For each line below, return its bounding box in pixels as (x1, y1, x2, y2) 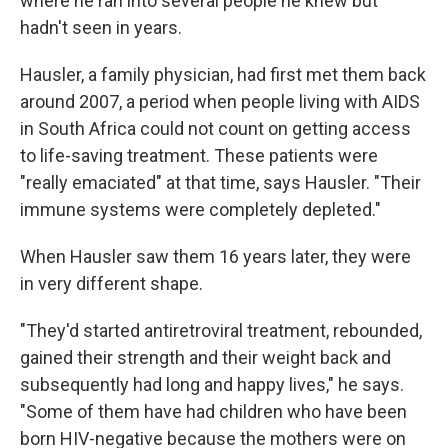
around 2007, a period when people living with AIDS (20, 90, 420, 112)
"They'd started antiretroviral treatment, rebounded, (20, 319, 422, 341)
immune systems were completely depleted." (20, 198, 381, 220)
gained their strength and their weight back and (20, 346, 391, 368)
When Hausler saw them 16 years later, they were (20, 245, 411, 267)
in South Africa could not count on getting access (20, 117, 411, 139)
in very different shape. (20, 272, 203, 294)
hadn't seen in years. (20, 16, 182, 38)
